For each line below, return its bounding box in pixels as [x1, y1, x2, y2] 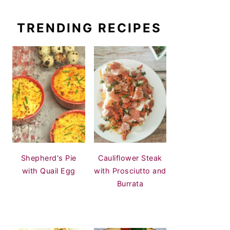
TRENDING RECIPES [17, 20, 162, 35]
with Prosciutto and [94, 166, 166, 176]
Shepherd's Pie [21, 154, 76, 163]
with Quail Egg [22, 166, 75, 176]
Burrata [117, 179, 143, 188]
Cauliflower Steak [98, 154, 162, 163]
